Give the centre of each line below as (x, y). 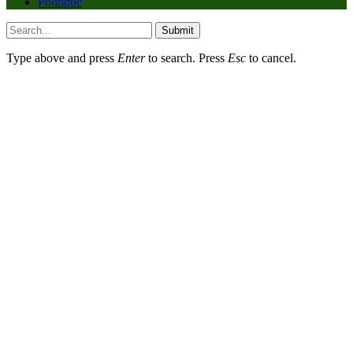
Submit (178, 30)
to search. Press (186, 58)
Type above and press (62, 58)
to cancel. (271, 58)
